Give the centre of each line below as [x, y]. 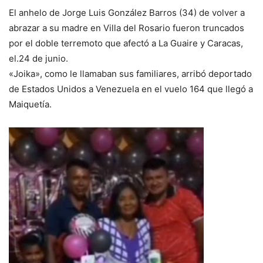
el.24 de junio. [38, 59]
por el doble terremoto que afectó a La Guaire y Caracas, [126, 43]
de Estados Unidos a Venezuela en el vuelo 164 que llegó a [131, 89]
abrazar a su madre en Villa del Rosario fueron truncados [127, 28]
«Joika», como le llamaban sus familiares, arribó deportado [130, 74]
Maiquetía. [30, 104]
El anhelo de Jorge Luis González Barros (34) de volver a [127, 13]
